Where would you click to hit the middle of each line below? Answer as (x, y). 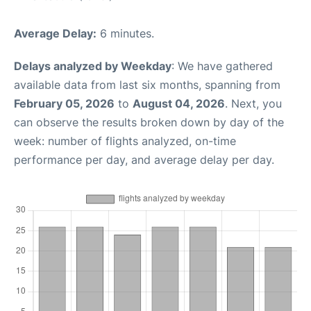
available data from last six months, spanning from (147, 84)
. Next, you (253, 103)
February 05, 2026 (64, 103)
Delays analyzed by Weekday (93, 66)
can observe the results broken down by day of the (149, 122)
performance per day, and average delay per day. (144, 159)
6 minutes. (125, 33)
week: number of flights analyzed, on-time (125, 141)
